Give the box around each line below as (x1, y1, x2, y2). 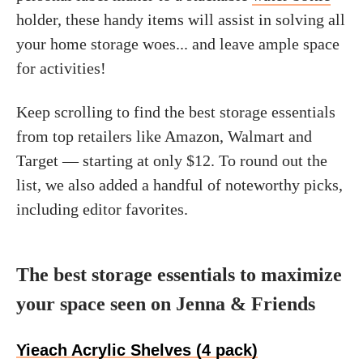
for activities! (16, 59, 106, 77)
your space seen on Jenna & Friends (16, 293, 315, 314)
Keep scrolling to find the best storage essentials (16, 103, 335, 121)
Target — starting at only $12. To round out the (16, 152, 327, 169)
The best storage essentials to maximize (16, 264, 342, 285)
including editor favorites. (16, 200, 188, 218)
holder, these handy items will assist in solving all (16, 11, 345, 28)
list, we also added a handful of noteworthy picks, (16, 176, 343, 194)
